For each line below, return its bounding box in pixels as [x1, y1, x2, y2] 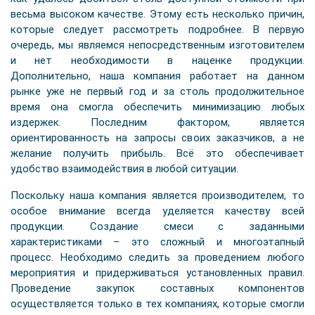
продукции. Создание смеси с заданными [11, 220, 304, 233]
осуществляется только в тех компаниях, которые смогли [11, 297, 304, 310]
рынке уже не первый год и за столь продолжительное [11, 85, 304, 98]
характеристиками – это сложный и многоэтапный [11, 236, 304, 248]
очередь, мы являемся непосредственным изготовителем [11, 39, 304, 51]
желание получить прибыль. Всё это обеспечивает [11, 147, 304, 160]
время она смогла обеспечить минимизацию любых [11, 101, 304, 113]
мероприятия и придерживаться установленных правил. [11, 266, 304, 279]
